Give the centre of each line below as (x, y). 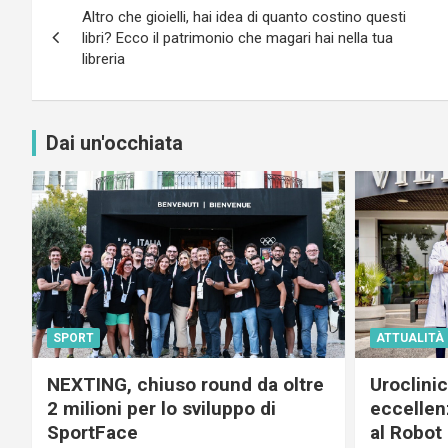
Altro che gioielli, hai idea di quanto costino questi (244, 16)
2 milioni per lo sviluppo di (161, 408)
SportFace (92, 432)
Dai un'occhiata (114, 142)
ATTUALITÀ (409, 338)
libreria (103, 58)
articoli (81, 36)
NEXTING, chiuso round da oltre (185, 384)
